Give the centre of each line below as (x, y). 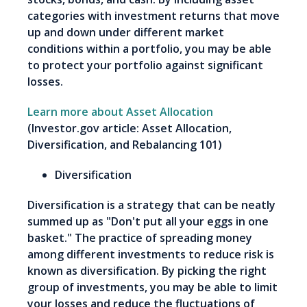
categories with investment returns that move (153, 16)
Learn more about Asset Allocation (120, 112)
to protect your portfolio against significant (145, 65)
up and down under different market (126, 33)
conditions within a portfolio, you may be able (149, 49)
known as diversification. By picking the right (147, 271)
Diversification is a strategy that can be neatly (151, 205)
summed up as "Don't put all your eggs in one (148, 222)
